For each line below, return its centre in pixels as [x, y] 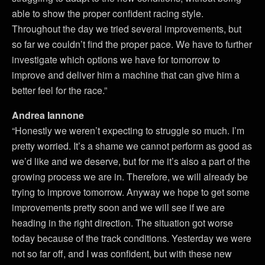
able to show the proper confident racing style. [108, 13]
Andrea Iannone [48, 115]
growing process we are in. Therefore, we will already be [130, 176]
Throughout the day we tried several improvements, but [127, 28]
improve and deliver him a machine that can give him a [126, 75]
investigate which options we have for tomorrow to [116, 59]
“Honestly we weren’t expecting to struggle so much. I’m [128, 130]
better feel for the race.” [59, 90]
